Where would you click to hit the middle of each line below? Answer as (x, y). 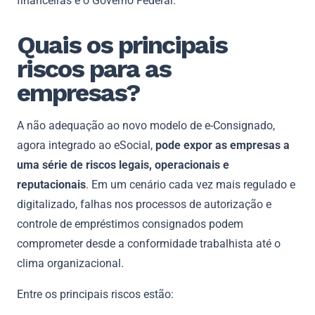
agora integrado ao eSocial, (86, 145)
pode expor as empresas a (223, 145)
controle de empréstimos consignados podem (130, 224)
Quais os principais (122, 45)
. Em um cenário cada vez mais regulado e (191, 184)
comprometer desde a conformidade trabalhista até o (149, 243)
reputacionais (51, 184)
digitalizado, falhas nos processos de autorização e (144, 204)
